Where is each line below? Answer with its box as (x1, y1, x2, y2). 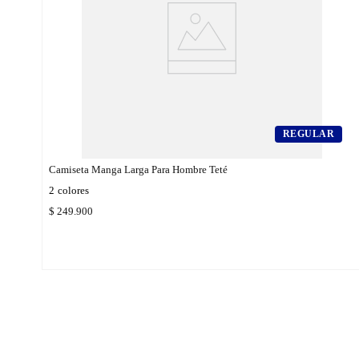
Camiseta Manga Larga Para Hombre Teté (49, 163, 228, 175)
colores (58, 184, 89, 196)
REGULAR (282, 127, 334, 139)
